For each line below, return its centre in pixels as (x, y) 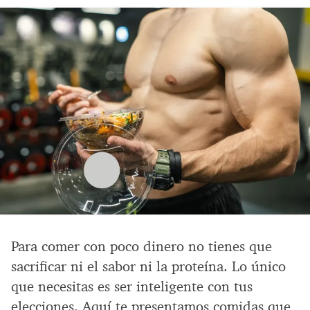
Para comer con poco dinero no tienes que (142, 246)
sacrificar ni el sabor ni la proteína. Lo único (148, 266)
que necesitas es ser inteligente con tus (132, 286)
